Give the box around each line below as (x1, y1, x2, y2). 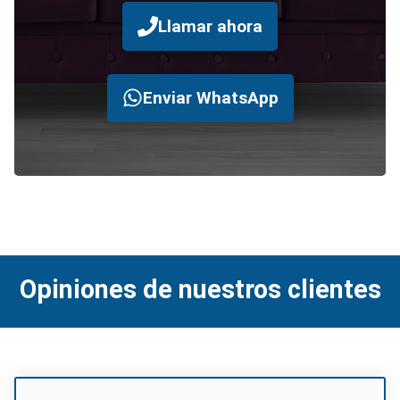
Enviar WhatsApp (142, 87, 279, 109)
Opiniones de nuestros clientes (19, 274, 381, 305)
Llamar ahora (158, 16, 262, 37)
